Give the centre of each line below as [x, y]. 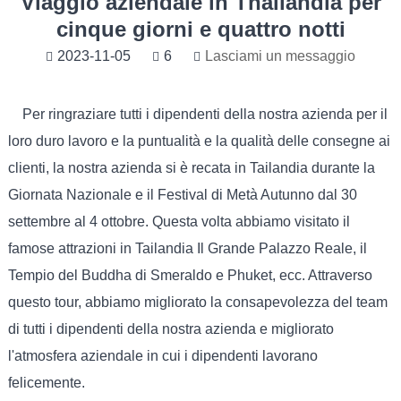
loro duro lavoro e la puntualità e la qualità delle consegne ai [199, 141]
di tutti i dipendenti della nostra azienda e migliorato [171, 329]
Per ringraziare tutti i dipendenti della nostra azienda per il [197, 114]
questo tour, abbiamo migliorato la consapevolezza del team [197, 302]
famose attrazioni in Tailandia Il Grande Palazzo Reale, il [187, 248]
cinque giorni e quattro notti [200, 29]
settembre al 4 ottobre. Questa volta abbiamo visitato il [179, 222]
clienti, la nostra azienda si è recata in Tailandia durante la [191, 168]
